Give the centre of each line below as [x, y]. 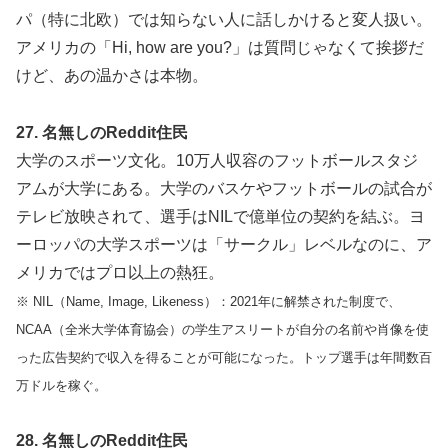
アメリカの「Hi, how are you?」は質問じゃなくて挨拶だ [220, 47]
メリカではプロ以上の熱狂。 [120, 272]
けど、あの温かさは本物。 [112, 75]
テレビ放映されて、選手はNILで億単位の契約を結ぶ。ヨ [220, 216]
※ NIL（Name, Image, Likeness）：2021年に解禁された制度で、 [208, 301]
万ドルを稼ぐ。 [61, 385]
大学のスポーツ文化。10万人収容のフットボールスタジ [217, 160]
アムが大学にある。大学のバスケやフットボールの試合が [224, 188]
